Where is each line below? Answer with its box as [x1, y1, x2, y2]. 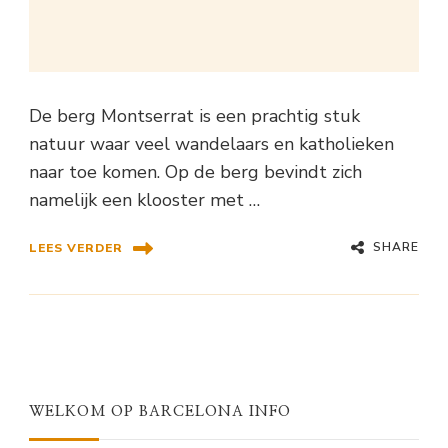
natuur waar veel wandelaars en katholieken [29, 131, 394, 156]
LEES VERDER [29, 240, 123, 257]
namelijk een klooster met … [29, 187, 260, 212]
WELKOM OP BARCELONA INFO [29, 403, 291, 419]
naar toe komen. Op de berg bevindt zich [29, 159, 362, 184]
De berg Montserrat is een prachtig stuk [29, 103, 360, 128]
